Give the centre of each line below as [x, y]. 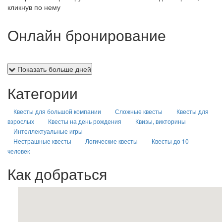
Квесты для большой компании [57, 111]
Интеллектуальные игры [48, 131]
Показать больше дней [53, 69]
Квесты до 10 [170, 141]
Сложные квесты [139, 111]
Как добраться [57, 174]
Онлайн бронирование [87, 35]
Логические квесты [111, 141]
